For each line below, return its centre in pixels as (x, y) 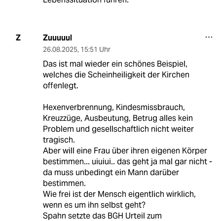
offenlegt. (60, 85)
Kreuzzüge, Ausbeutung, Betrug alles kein (118, 118)
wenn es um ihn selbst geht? (94, 205)
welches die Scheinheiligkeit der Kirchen (116, 74)
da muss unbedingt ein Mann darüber (111, 172)
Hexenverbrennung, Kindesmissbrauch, (114, 107)
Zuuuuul (57, 37)
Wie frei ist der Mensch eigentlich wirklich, (119, 194)
